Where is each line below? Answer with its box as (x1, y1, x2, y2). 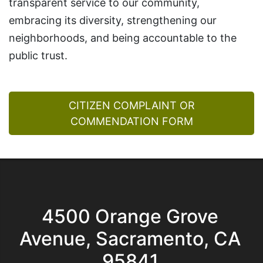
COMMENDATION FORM (70, 115, 193, 127)
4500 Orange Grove (42, 205, 218, 228)
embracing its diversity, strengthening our (9, 14, 217, 26)
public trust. (9, 49, 68, 62)
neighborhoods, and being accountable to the (9, 32, 237, 44)
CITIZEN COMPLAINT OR (68, 99, 195, 112)
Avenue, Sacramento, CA (19, 227, 241, 250)
